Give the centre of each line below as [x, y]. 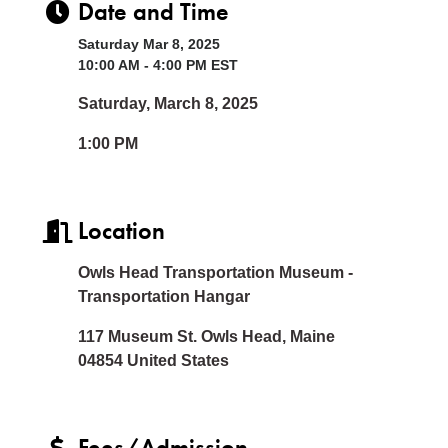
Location [121, 230]
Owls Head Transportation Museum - [215, 272]
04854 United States [153, 360]
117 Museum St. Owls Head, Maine [206, 336]
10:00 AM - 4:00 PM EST [158, 64]
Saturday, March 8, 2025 [168, 103]
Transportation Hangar [164, 296]
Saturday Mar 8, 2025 [149, 43]
